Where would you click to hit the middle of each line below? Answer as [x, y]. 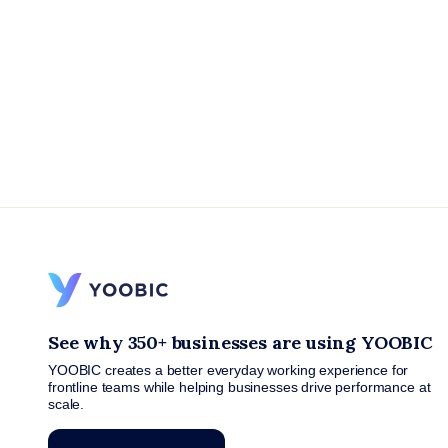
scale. [66, 403]
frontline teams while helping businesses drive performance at [239, 386]
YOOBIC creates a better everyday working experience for [228, 369]
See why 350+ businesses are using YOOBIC [240, 342]
